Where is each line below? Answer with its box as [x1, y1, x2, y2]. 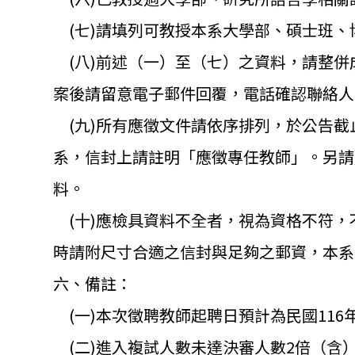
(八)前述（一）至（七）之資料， [53, 49, 302, 73]
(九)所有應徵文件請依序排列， [53, 113, 286, 136]
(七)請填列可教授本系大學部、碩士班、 [53, 17, 349, 41]
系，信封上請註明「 [53, 144, 196, 168]
